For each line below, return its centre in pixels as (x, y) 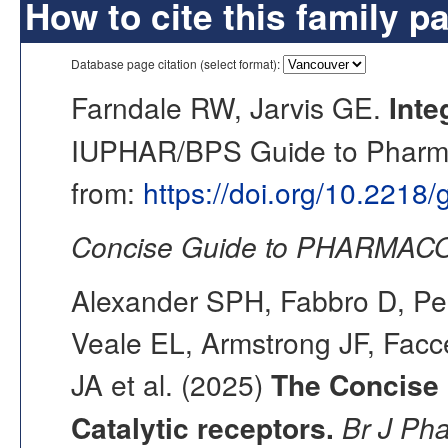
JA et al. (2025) (171, 383)
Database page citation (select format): (177, 63)
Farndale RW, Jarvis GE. (230, 106)
